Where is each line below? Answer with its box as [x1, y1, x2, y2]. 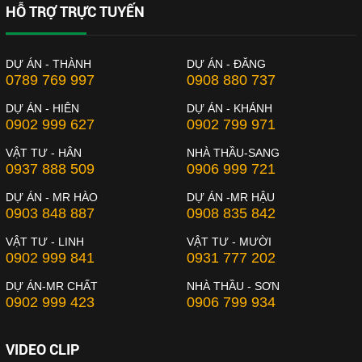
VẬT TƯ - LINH [6, 235, 84, 249]
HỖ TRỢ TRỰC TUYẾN [6, 3, 145, 21]
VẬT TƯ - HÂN [6, 146, 82, 160]
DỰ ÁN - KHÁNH [187, 102, 272, 116]
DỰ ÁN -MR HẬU [187, 191, 275, 204]
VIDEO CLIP [6, 341, 79, 359]
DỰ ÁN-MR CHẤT [6, 280, 98, 293]
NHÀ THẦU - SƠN [187, 280, 280, 293]
